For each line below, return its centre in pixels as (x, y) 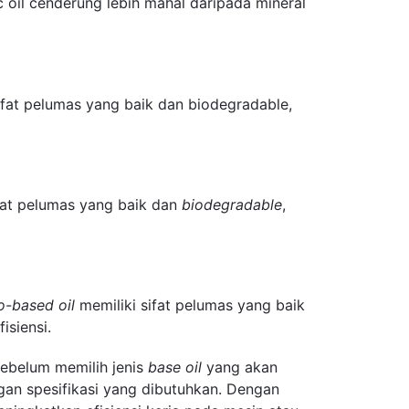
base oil (175, 367)
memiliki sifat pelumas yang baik (190, 305)
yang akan (240, 367)
